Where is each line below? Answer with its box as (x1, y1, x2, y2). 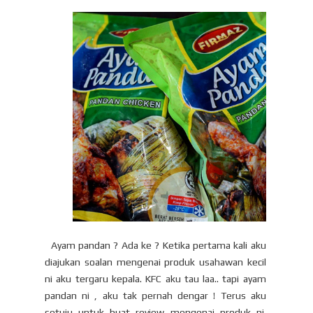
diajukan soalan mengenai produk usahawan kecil (45, 256, 266, 268)
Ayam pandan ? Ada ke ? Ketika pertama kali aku (45, 240, 266, 252)
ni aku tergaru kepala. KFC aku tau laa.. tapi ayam (45, 273, 266, 285)
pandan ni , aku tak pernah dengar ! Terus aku (45, 290, 266, 302)
